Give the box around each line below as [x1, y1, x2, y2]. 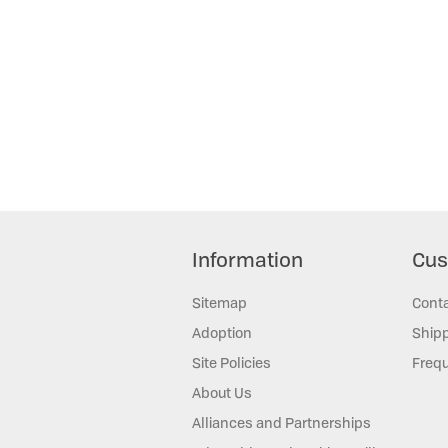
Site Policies [192, 352, 271, 372]
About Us [192, 382, 252, 402]
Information [192, 245, 303, 273]
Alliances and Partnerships [192, 412, 371, 432]
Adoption [192, 322, 252, 342]
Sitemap [192, 292, 247, 312]
